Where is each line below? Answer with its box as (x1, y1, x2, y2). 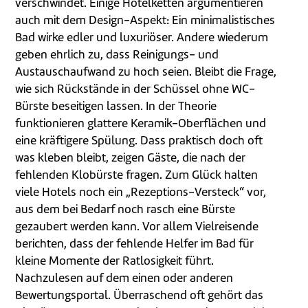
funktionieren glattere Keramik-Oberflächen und (15, 118, 267, 130)
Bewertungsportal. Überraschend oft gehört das (15, 290, 264, 302)
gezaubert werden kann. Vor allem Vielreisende (15, 221, 259, 233)
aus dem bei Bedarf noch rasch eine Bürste (15, 204, 236, 216)
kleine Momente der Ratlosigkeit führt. (15, 256, 214, 267)
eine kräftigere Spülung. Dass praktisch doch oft (15, 135, 263, 147)
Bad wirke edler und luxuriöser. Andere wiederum (15, 32, 269, 44)
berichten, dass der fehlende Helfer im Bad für (15, 239, 254, 250)
